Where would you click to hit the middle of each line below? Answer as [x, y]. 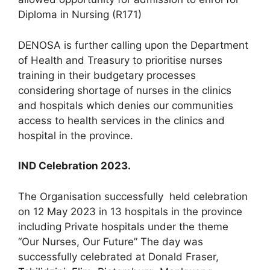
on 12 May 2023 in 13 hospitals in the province [130, 211]
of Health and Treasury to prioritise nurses [120, 60]
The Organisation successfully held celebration [133, 196]
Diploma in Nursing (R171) [80, 15]
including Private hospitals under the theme [123, 226]
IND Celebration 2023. [74, 166]
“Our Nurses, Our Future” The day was [111, 241]
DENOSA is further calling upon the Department [133, 45]
